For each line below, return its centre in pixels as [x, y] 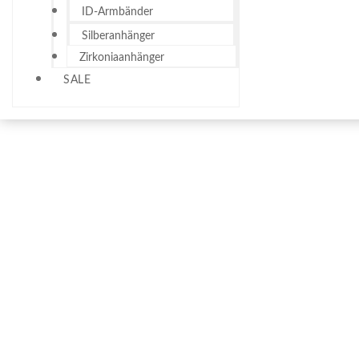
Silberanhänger [118, 36]
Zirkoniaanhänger [122, 57]
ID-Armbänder [117, 12]
